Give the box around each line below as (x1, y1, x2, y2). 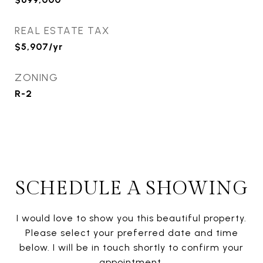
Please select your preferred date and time (25, 227, 238, 239)
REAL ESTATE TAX (15, 25, 110, 37)
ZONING (15, 72, 58, 84)
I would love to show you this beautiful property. (16, 213, 247, 224)
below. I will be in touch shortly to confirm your (19, 242, 244, 254)
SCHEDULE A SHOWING (15, 177, 248, 200)
